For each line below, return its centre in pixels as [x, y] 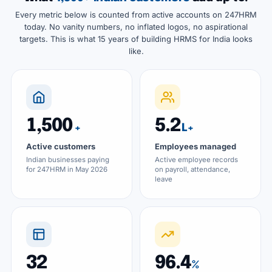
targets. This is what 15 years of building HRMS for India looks [136, 39]
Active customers [61, 146]
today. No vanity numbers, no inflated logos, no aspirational [136, 27]
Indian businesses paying [68, 160]
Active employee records [196, 160]
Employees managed [195, 146]
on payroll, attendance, [192, 169]
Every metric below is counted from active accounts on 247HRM [136, 15]
